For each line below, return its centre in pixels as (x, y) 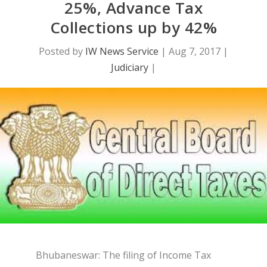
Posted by (62, 52)
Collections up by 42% (133, 28)
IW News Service (122, 52)
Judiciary (130, 68)
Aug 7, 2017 (195, 52)
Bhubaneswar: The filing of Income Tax (123, 255)
